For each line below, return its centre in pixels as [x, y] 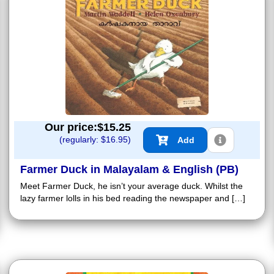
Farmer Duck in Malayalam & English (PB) [129, 170]
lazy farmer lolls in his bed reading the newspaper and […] [133, 198]
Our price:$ [74, 128]
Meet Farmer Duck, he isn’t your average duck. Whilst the [131, 186]
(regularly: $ [83, 140]
